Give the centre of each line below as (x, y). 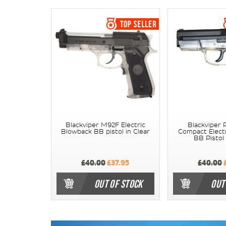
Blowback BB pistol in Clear (105, 131)
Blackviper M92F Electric (105, 125)
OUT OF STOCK (118, 183)
